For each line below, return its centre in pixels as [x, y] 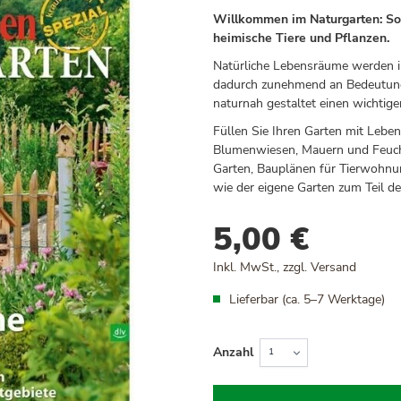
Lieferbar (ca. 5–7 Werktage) [307, 299]
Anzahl [233, 353]
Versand [333, 267]
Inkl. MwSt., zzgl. [261, 267]
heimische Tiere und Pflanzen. [301, 38]
